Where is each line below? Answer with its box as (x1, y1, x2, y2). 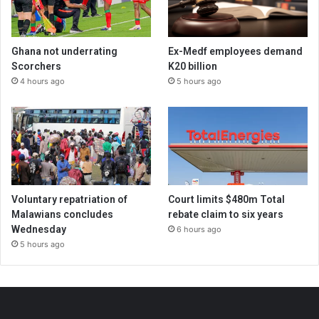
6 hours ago (177, 224, 222, 234)
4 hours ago (20, 75, 65, 86)
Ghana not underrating (11, 45, 117, 57)
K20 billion (168, 60, 218, 72)
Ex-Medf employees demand (168, 45, 303, 57)
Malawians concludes (11, 208, 113, 220)
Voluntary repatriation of (11, 193, 127, 205)
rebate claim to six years (168, 208, 284, 220)
